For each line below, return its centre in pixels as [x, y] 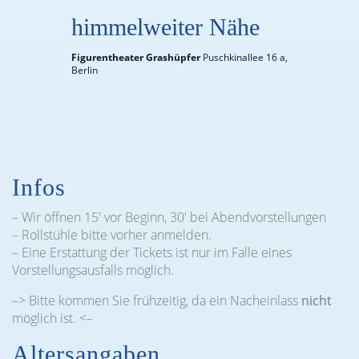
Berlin [84, 70]
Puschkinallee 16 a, [245, 57]
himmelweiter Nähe [165, 27]
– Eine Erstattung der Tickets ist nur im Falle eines [152, 252]
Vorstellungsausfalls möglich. [93, 270]
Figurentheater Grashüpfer [137, 57]
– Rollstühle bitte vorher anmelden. [112, 235]
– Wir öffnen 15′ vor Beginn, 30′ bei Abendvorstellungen [169, 217]
